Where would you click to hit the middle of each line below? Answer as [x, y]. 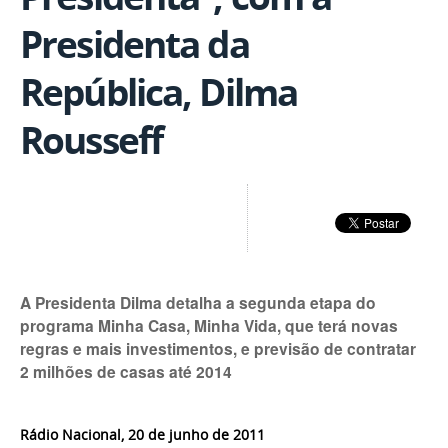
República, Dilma [159, 92]
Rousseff [91, 140]
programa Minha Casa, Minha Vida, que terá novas [209, 325]
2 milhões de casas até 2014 [126, 371]
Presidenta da [134, 44]
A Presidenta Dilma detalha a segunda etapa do [198, 302]
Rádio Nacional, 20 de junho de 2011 [142, 434]
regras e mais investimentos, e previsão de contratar [218, 348]
